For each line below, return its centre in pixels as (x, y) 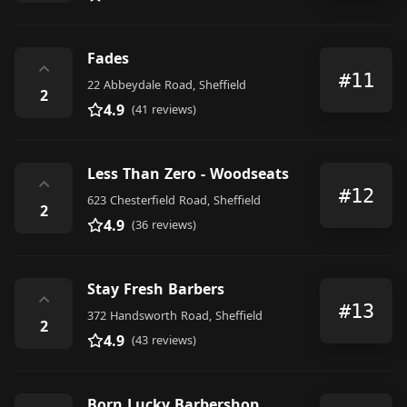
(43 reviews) (164, 340)
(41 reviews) (164, 109)
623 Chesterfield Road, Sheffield (174, 200)
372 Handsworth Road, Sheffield (175, 315)
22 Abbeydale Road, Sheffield (167, 84)
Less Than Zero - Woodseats (188, 174)
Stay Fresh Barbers (156, 289)
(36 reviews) (164, 224)
